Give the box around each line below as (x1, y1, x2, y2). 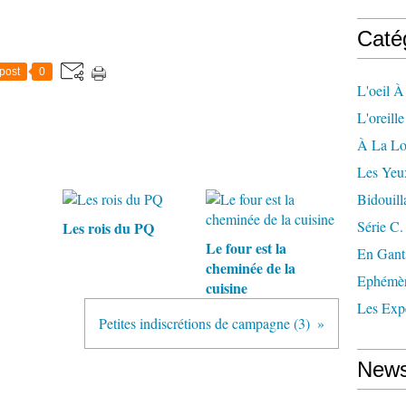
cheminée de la (205, 257, 295, 278)
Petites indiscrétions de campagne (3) (99, 314, 310, 333)
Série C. (357, 217, 403, 236)
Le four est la (205, 237, 286, 258)
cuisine (205, 277, 247, 298)
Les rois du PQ (63, 217, 154, 238)
